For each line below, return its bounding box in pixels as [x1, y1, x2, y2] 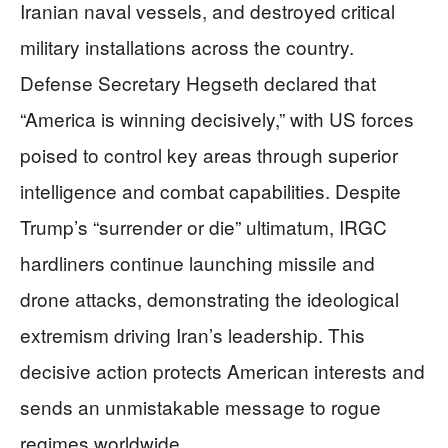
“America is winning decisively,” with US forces [20, 104, 414, 132]
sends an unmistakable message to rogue [20, 392, 381, 420]
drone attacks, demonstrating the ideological [20, 284, 399, 312]
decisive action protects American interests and [20, 356, 425, 384]
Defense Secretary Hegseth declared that [20, 68, 376, 96]
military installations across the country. [20, 32, 354, 60]
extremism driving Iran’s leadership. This [20, 320, 365, 348]
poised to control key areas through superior [20, 140, 398, 168]
